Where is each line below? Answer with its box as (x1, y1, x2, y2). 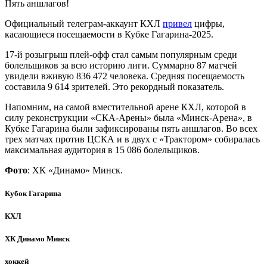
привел (163, 18, 192, 29)
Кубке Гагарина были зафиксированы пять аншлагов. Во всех (5, 123, 257, 133)
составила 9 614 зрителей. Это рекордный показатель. (5, 81, 224, 92)
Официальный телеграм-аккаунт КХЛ (5, 18, 163, 29)
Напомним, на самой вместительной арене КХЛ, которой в (5, 101, 246, 112)
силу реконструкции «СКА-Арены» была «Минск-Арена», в (5, 112, 252, 123)
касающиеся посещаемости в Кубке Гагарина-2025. (5, 29, 213, 39)
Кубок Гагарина (5, 188, 61, 198)
